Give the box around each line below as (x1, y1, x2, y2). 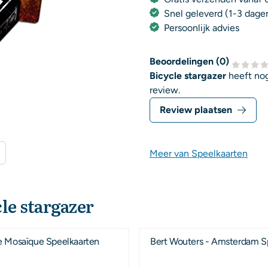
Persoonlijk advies (163, 22, 239, 34)
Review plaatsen (159, 104, 232, 116)
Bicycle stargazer (149, 70, 226, 82)
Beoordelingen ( (149, 56, 220, 68)
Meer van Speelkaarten (149, 148, 248, 160)
